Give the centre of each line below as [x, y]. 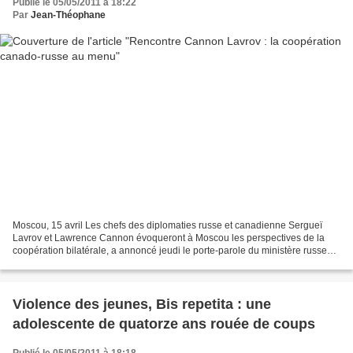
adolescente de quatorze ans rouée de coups [164, 324]
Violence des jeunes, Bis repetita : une [142, 305]
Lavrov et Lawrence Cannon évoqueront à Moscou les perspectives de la [169, 238]
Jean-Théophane [68, 15]
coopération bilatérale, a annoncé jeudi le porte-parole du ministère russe [170, 251]
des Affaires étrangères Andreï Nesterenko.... [108, 264]
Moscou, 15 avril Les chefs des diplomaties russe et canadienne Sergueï [167, 226]
